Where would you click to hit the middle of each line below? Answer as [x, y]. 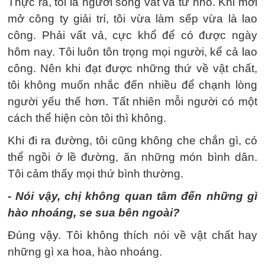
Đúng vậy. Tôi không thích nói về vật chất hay [132, 235]
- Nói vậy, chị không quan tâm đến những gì [132, 196]
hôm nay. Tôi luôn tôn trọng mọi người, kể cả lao [132, 52]
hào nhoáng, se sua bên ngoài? [94, 213]
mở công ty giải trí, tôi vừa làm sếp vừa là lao [132, 19]
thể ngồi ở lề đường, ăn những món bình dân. [132, 157]
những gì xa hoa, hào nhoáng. [85, 252]
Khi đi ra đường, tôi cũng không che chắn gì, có [132, 140]
